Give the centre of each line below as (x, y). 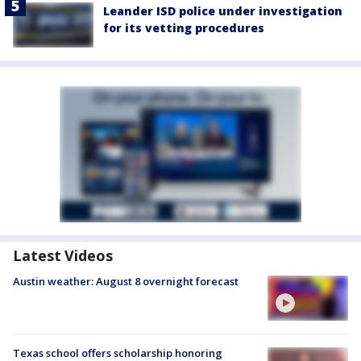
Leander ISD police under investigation (223, 10)
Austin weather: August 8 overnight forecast (126, 282)
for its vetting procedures (184, 27)
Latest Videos (63, 256)
